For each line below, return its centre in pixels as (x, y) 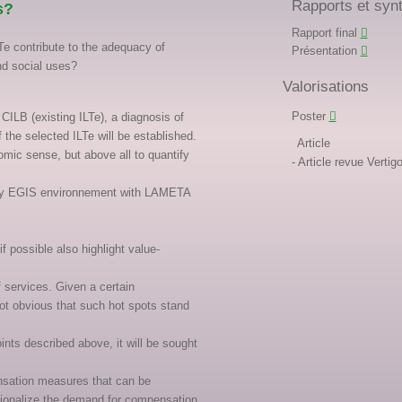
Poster (308, 116)
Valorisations (325, 87)
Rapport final (324, 33)
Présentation (324, 51)
